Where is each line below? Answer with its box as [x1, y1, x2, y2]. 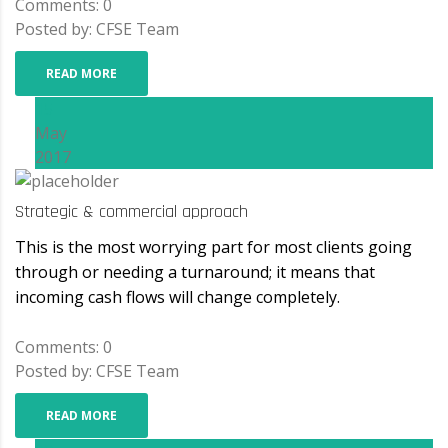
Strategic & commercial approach [15, 200, 248, 224]
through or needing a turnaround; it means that [15, 261, 375, 284]
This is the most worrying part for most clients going [15, 236, 412, 259]
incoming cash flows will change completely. [15, 286, 340, 309]
